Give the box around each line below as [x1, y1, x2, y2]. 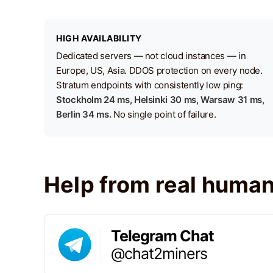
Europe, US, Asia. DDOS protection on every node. [56, 65, 263, 76]
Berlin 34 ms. [56, 108, 112, 120]
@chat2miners [111, 244, 207, 263]
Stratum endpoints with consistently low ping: [56, 79, 243, 91]
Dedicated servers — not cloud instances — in [56, 50, 246, 62]
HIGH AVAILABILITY [56, 33, 142, 43]
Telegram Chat [111, 226, 214, 245]
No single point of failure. [111, 108, 216, 120]
